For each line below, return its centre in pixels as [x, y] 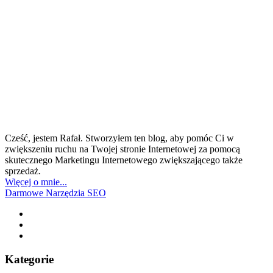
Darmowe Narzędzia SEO [55, 193]
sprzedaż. [23, 171]
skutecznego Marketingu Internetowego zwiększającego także [124, 160]
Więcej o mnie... [36, 182]
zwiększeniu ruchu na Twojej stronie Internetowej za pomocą [122, 149]
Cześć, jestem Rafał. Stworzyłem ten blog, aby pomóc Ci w [119, 138]
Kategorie [29, 259]
